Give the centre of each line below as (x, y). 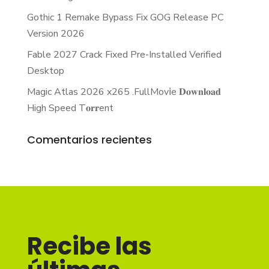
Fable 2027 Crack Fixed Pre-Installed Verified (124, 54)
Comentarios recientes (89, 139)
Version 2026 (56, 33)
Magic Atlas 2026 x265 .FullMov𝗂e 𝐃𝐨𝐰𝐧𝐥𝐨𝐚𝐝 (124, 92)
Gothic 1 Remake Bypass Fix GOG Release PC (125, 17)
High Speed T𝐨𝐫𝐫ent (70, 108)
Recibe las (89, 246)
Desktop (45, 71)
